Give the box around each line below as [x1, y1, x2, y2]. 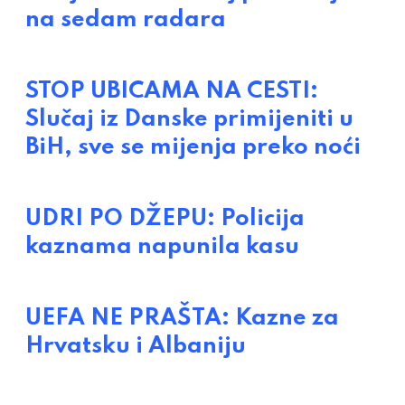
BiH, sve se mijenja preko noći [25, 136, 361, 160]
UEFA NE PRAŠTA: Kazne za [25, 306, 339, 331]
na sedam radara [25, 8, 226, 33]
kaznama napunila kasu [25, 235, 299, 259]
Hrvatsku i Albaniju [25, 334, 246, 359]
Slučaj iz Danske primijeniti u [25, 108, 353, 132]
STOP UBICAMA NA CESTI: [25, 80, 318, 104]
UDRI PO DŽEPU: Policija [25, 207, 305, 231]
